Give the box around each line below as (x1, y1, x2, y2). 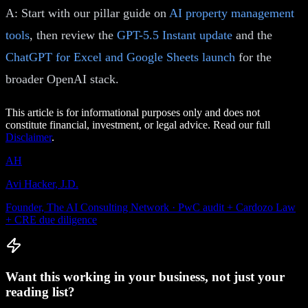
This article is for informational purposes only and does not (5, 106, 260, 118)
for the (235, 49, 272, 64)
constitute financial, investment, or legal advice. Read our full (5, 118, 270, 131)
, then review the (30, 27, 117, 42)
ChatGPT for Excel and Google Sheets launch (5, 49, 235, 64)
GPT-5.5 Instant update (117, 27, 232, 42)
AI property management (169, 5, 294, 20)
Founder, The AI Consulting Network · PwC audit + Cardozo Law (5, 201, 296, 213)
